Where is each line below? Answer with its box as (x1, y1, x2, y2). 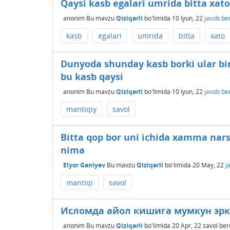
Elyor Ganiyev (63, 160, 105, 169)
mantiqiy (66, 104, 97, 114)
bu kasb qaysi (61, 70, 123, 83)
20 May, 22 (193, 160, 224, 169)
